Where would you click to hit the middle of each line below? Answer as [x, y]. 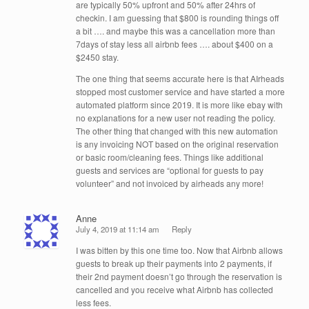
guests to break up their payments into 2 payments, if [174, 263]
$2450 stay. [97, 57]
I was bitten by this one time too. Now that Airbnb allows [179, 250]
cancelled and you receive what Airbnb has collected [175, 290]
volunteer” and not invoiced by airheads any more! [170, 183]
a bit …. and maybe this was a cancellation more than [176, 30]
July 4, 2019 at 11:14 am [118, 229]
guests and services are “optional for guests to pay [170, 170]
